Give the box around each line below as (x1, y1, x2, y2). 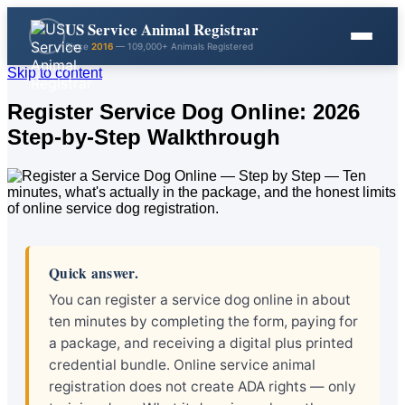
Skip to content (7, 65, 102, 80)
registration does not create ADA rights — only (49, 377, 356, 395)
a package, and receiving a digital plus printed (49, 334, 353, 352)
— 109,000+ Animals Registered (113, 41, 253, 52)
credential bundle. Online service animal (49, 355, 316, 373)
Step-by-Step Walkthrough (7, 124, 280, 149)
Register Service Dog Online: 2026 (7, 99, 360, 124)
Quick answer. (49, 262, 139, 283)
